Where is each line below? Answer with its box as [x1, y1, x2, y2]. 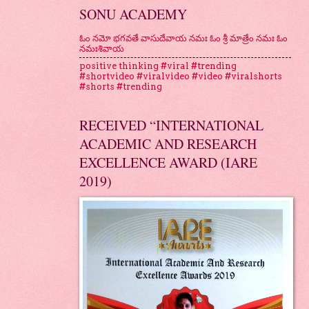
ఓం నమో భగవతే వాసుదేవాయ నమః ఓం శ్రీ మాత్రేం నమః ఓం [79, 33, 288, 44]
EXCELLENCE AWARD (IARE [79, 152, 257, 172]
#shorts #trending [79, 81, 162, 92]
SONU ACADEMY [79, 4, 187, 23]
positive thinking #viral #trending [79, 61, 237, 72]
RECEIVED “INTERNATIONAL [79, 115, 263, 134]
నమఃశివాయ [79, 43, 124, 54]
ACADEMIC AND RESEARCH [79, 134, 257, 153]
